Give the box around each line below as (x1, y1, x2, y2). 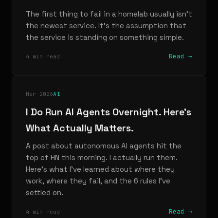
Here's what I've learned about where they (26, 164, 175, 174)
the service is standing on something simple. (26, 33, 184, 42)
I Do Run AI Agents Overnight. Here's (26, 106, 191, 118)
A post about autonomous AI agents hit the (26, 141, 182, 150)
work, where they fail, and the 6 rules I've (26, 176, 170, 185)
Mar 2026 (26, 91, 53, 97)
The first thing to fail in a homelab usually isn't (26, 9, 192, 18)
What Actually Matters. (26, 122, 134, 134)
